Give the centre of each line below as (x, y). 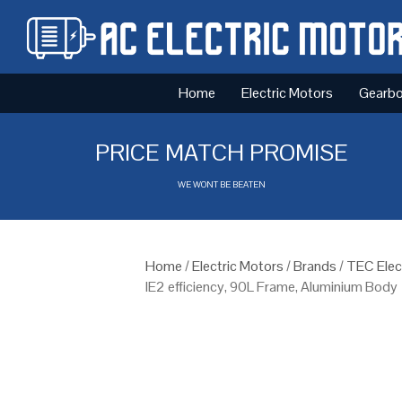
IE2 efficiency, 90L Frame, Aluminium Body (271, 286)
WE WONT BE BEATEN (222, 184)
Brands (315, 266)
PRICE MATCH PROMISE (222, 152)
